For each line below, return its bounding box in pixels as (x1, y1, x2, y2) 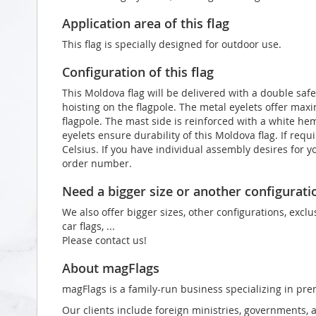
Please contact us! (62, 233, 147, 247)
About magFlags (62, 259, 159, 276)
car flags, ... (62, 219, 115, 233)
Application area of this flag (62, 14, 229, 32)
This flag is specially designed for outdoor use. (62, 37, 281, 51)
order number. (62, 156, 132, 170)
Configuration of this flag (62, 63, 214, 80)
